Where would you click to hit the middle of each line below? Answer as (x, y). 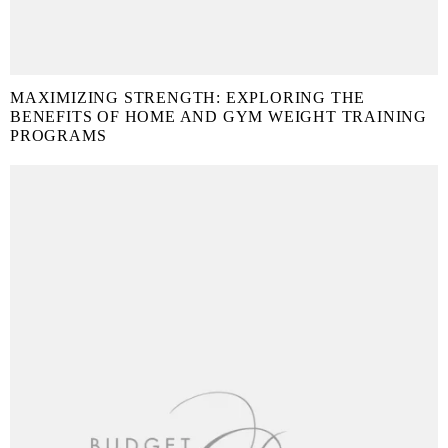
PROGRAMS (58, 136)
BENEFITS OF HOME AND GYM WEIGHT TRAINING (218, 117)
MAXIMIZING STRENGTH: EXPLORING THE (188, 98)
